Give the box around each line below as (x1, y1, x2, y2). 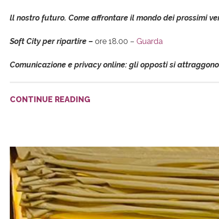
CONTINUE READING (10, 95, 90, 105)
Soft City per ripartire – (10, 37, 95, 46)
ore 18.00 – (95, 37, 136, 46)
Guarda (136, 37, 163, 46)
